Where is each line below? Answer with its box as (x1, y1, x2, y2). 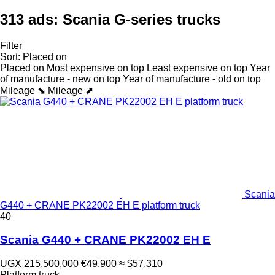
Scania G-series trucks (63, 10, 220, 28)
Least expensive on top (147, 62, 247, 73)
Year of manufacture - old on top (123, 73, 261, 84)
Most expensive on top (47, 62, 144, 73)
